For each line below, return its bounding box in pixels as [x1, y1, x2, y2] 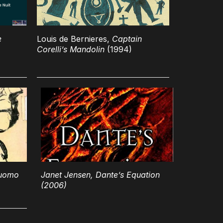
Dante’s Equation [96, 170, 160, 180]
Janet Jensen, [41, 170, 96, 180]
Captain [112, 33, 142, 44]
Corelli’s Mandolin [37, 44, 105, 54]
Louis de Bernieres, [37, 33, 112, 44]
